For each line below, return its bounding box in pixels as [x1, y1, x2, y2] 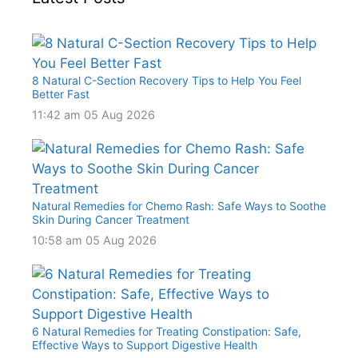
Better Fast [32, 87, 89, 101]
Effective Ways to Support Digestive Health [32, 338, 257, 352]
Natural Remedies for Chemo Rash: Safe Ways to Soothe [32, 199, 326, 213]
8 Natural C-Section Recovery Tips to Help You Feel [32, 74, 301, 88]
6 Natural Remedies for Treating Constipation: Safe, [32, 324, 301, 339]
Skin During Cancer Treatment [32, 213, 189, 227]
